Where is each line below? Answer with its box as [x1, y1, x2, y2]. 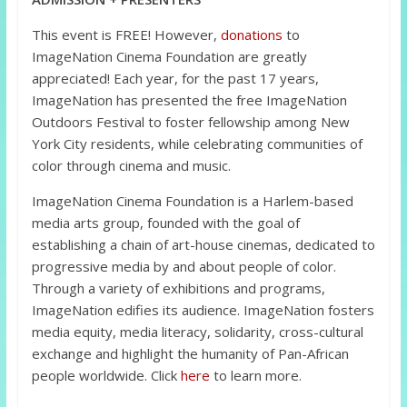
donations [220, 25, 283, 45]
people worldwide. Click [31, 366, 181, 385]
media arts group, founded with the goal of [31, 213, 300, 233]
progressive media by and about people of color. [31, 257, 336, 276]
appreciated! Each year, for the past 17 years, [31, 69, 319, 88]
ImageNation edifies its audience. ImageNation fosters [31, 301, 374, 320]
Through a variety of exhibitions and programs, [31, 279, 325, 298]
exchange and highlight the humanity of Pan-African [31, 344, 349, 363]
